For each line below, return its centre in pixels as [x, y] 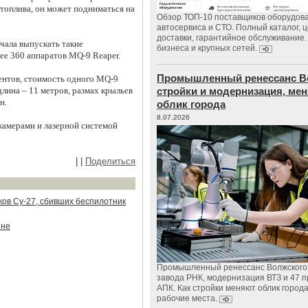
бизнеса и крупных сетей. [207, 48]
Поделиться [110, 161]
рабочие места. [187, 298]
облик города [191, 104]
